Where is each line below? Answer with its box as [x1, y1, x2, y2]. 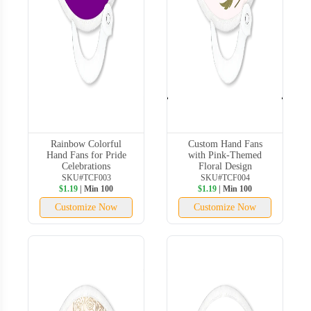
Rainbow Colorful [51, 138, 121, 149]
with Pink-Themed [188, 149, 262, 160]
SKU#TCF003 [61, 172, 111, 183]
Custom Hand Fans [187, 138, 262, 149]
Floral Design [198, 160, 252, 171]
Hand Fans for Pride [46, 149, 126, 160]
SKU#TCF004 [200, 172, 250, 183]
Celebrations [62, 160, 110, 171]
